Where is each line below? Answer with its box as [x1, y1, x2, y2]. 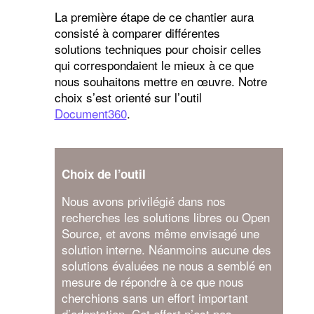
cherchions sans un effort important [61, 288, 248, 306]
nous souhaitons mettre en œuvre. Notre [54, 71, 267, 90]
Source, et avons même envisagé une [61, 224, 259, 242]
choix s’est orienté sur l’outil [54, 88, 202, 106]
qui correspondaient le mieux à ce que [54, 55, 254, 74]
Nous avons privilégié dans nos [61, 191, 226, 210]
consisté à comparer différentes [54, 23, 220, 41]
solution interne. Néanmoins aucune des [61, 240, 271, 258]
